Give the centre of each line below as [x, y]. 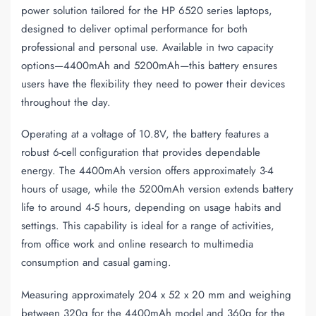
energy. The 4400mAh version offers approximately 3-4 [147, 171]
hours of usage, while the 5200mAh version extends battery [157, 189]
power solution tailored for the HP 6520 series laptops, [147, 11]
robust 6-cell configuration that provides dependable [141, 153]
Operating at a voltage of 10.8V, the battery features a [145, 134]
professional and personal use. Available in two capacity [147, 47]
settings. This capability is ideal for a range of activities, [148, 226]
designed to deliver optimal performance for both [134, 29]
